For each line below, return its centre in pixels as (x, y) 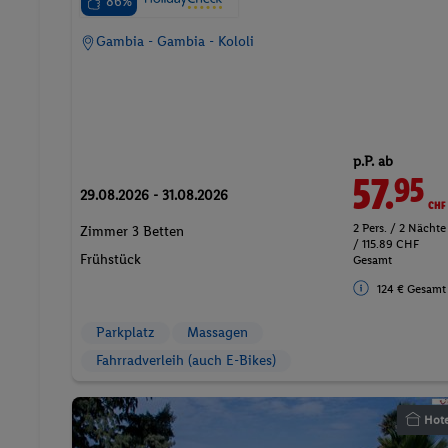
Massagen (217, 332)
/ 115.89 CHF (386, 243)
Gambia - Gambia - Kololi (175, 41)
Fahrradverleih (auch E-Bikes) (186, 360)
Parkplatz (125, 332)
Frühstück (110, 259)
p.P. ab (373, 161)
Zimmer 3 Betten (132, 231)
